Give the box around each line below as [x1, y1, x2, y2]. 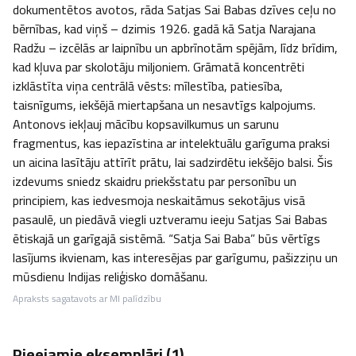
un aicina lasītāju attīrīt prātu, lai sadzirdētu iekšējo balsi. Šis [13, 150, 333, 174]
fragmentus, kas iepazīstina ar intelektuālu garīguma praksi [13, 131, 330, 155]
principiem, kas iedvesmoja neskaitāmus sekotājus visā [13, 188, 305, 212]
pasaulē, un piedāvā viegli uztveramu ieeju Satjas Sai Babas [13, 207, 327, 231]
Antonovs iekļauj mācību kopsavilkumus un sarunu [13, 112, 279, 136]
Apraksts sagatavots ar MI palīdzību [13, 289, 161, 308]
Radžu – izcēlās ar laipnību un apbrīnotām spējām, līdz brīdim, [13, 36, 338, 60]
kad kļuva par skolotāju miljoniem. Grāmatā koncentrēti [13, 55, 304, 79]
